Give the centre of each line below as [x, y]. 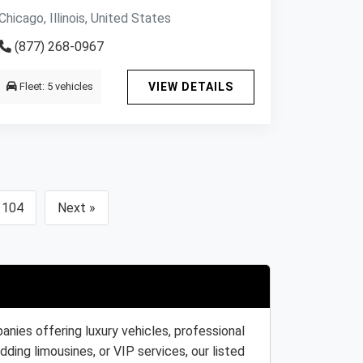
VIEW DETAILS [191, 87]
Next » [77, 208]
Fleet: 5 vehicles [55, 86]
